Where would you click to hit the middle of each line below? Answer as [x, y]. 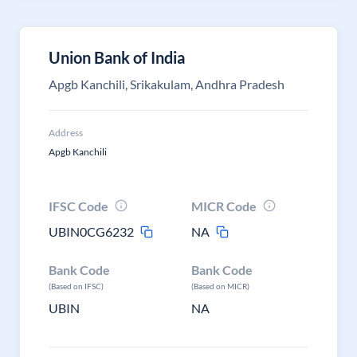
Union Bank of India [117, 57]
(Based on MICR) [221, 286]
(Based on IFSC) [76, 286]
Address [66, 133]
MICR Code [224, 206]
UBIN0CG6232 [91, 231]
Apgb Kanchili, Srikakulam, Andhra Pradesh [167, 84]
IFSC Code [78, 206]
